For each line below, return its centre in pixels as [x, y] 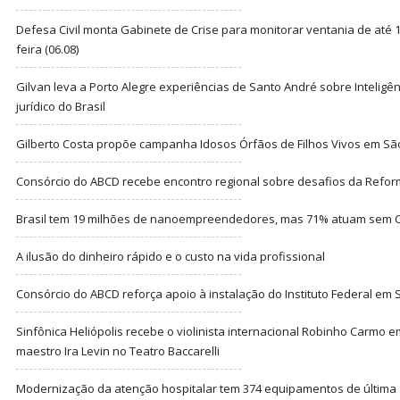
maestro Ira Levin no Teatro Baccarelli [118, 350]
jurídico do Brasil [61, 106]
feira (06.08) [47, 49]
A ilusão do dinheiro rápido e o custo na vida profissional [171, 256]
